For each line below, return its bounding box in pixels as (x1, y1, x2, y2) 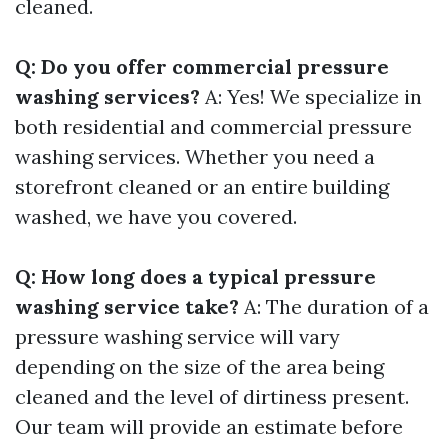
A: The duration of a (239, 294, 429, 319)
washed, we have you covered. (15, 204, 297, 229)
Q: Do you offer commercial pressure (15, 54, 389, 79)
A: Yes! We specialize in (200, 84, 422, 109)
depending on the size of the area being (15, 354, 384, 379)
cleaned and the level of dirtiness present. (15, 384, 409, 409)
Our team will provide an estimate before (15, 414, 403, 439)
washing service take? (15, 294, 239, 319)
